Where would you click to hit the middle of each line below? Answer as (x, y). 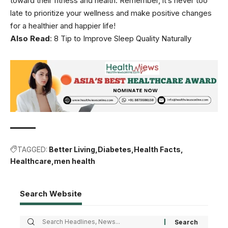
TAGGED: (32, 149)
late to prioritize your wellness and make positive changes (111, 13)
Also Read (30, 38)
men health (75, 161)
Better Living (72, 149)
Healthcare (31, 161)
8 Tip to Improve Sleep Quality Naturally (123, 38)
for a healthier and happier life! (63, 25)
